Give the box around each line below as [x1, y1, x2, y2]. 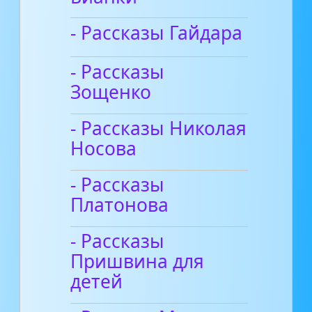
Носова [70, 136, 137, 162]
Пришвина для [70, 249, 205, 274]
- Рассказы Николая [70, 116, 247, 141]
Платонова [70, 192, 169, 218]
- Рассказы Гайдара [70, 19, 243, 45]
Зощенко [70, 79, 152, 105]
